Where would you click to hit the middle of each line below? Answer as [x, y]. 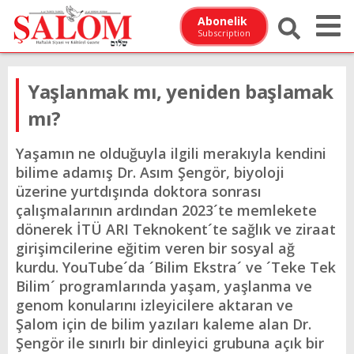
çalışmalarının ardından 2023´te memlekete [166, 210]
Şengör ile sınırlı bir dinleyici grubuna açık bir [170, 343]
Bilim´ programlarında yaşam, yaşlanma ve [164, 286]
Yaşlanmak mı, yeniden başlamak [181, 91]
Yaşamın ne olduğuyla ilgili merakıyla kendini [171, 153]
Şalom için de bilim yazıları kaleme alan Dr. [164, 324]
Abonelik [223, 21]
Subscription [224, 32]
